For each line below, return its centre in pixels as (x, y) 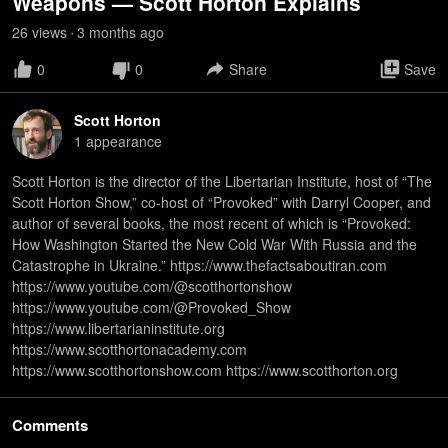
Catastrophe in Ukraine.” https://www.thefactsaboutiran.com (199, 265)
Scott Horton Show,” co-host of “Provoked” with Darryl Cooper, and (221, 202)
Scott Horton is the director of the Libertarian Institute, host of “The (222, 181)
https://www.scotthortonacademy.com (129, 349)
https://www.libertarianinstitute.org (118, 328)
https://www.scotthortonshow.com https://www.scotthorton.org (205, 370)
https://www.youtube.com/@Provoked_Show (151, 307)
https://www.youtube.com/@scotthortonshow (152, 286)
